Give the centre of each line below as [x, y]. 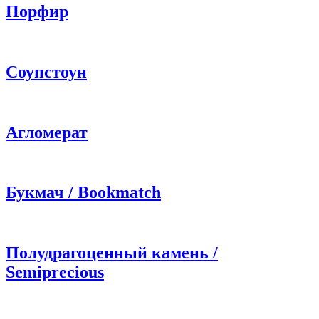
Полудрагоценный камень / [112, 253]
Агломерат [47, 132]
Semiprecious [55, 272]
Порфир [37, 11]
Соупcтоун [46, 72]
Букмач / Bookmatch [83, 193]
